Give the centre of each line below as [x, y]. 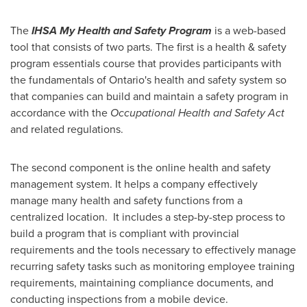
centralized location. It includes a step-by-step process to [148, 217]
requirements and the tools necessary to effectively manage [153, 250]
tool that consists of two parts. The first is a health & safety [148, 47]
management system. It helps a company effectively [134, 184]
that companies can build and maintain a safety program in [149, 96]
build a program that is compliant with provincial [125, 233]
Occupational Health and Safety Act [197, 113]
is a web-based [249, 30]
